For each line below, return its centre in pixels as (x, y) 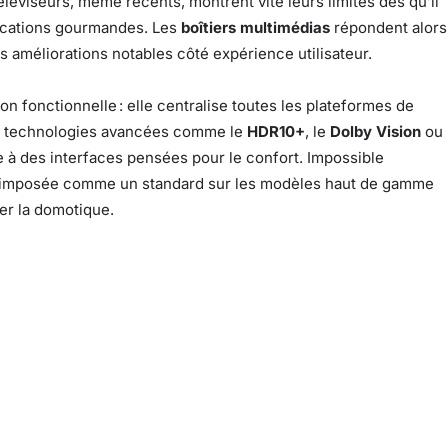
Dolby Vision (375, 132)
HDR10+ (276, 132)
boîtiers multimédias (255, 28)
